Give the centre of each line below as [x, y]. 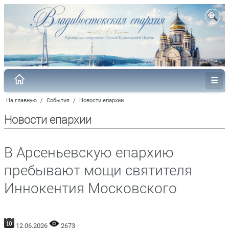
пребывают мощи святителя [98, 170]
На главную [21, 100]
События [58, 100]
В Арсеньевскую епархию [89, 152]
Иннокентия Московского [90, 188]
